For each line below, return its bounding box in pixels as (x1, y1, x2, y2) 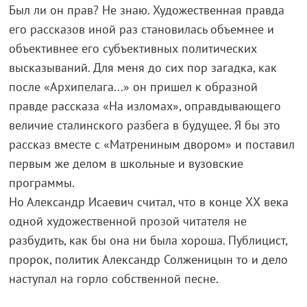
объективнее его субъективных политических (8, 40, 257, 56)
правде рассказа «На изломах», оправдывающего (8, 98, 281, 114)
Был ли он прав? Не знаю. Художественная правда (8, 2, 284, 18)
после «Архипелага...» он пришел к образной (8, 79, 258, 95)
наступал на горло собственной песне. (8, 271, 219, 286)
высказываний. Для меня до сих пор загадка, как (8, 60, 277, 75)
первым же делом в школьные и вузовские (8, 156, 243, 171)
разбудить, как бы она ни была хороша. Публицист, (8, 232, 287, 248)
